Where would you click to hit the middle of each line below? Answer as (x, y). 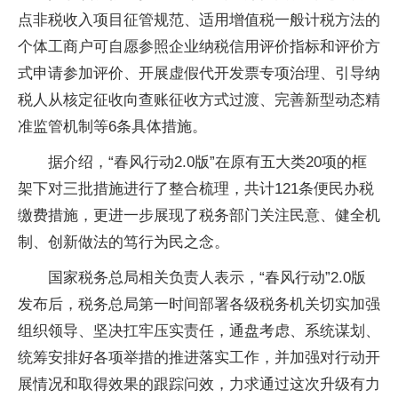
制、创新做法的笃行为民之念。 (123, 242)
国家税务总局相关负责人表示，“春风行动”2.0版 (207, 278)
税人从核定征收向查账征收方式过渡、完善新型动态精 (199, 100)
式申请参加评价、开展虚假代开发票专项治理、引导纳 (199, 73)
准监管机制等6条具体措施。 (112, 127)
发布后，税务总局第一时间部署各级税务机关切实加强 (199, 304)
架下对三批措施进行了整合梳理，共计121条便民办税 (196, 189)
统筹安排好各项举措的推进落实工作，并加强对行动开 (199, 358)
